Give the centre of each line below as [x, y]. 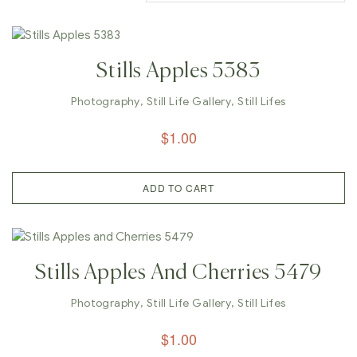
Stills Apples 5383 [178, 72]
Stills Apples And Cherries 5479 [178, 273]
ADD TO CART [178, 188]
